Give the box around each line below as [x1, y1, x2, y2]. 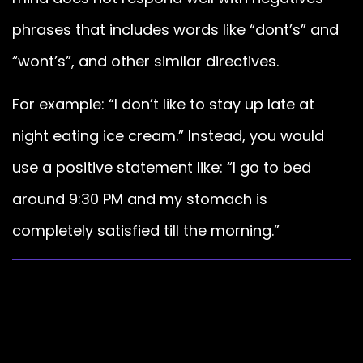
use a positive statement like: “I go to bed [12, 157, 311, 178]
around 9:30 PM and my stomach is [12, 189, 267, 210]
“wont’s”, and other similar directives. [12, 50, 279, 71]
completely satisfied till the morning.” [12, 220, 280, 241]
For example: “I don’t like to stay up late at [12, 94, 314, 115]
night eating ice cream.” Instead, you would [12, 126, 324, 147]
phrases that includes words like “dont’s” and [12, 19, 339, 40]
